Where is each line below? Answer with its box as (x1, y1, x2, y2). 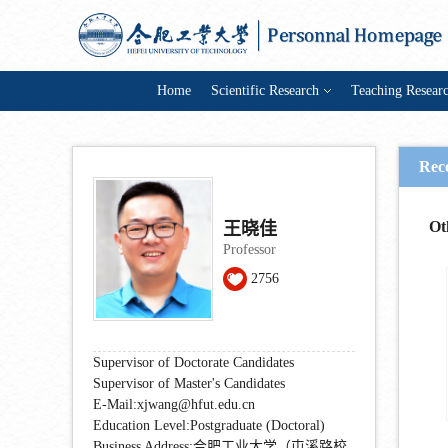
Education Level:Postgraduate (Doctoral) (93, 418, 325, 434)
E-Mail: (93, 397, 137, 413)
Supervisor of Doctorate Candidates (93, 355, 294, 371)
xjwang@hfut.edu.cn (137, 397, 255, 413)
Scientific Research (211, 83, 319, 99)
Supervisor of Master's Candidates (93, 376, 285, 392)
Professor (223, 242, 276, 258)
